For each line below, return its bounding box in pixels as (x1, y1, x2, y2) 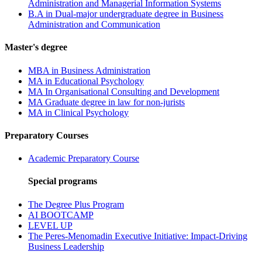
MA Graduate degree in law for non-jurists (28, 96, 185, 107)
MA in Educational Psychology (28, 75, 144, 86)
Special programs (28, 176, 97, 187)
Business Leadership (28, 241, 104, 251)
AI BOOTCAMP (28, 209, 94, 220)
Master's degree (5, 42, 67, 53)
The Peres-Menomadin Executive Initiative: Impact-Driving (28, 230, 247, 241)
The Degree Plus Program (28, 199, 124, 209)
